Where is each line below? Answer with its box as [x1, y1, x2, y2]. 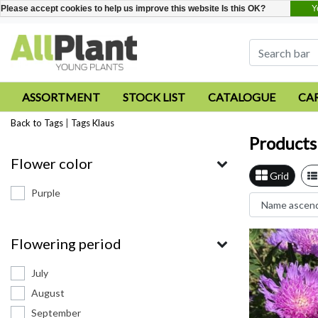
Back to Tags [11, 117, 63, 128]
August [31, 287, 65, 299]
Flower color [11, 155, 93, 172]
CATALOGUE [208, 90, 275, 104]
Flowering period [11, 235, 121, 252]
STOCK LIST [123, 90, 185, 104]
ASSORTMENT [22, 90, 100, 104]
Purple [31, 187, 60, 199]
